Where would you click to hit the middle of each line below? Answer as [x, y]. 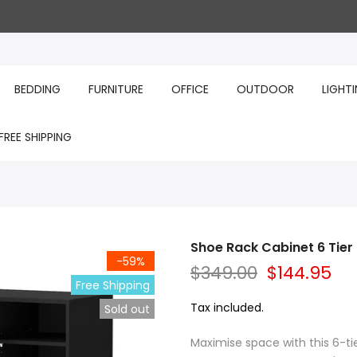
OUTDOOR [265, 89]
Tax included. [227, 308]
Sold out [127, 309]
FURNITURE [116, 89]
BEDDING [37, 89]
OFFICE [190, 89]
